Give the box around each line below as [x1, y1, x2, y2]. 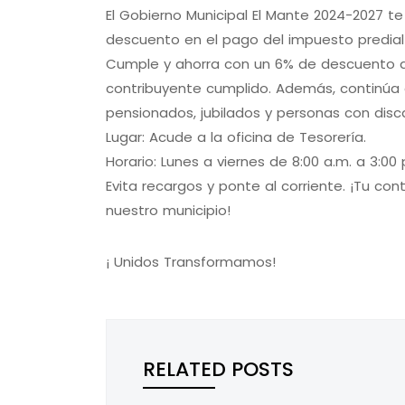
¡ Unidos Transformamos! [106, 252, 276, 272]
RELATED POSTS [143, 355, 294, 384]
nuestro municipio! [106, 201, 231, 221]
